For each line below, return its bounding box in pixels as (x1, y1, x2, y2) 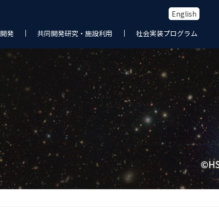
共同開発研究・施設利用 (37, 28, 112, 38)
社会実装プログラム (136, 28, 197, 38)
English (172, 9, 197, 19)
